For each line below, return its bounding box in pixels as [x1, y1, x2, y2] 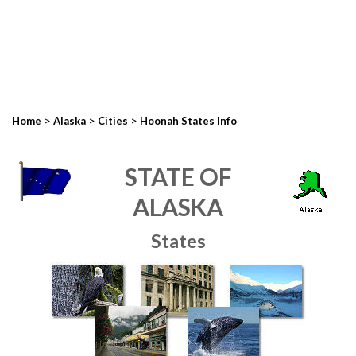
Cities [98, 114, 128, 127]
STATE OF [125, 162, 231, 191]
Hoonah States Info [140, 114, 237, 127]
